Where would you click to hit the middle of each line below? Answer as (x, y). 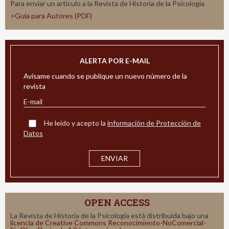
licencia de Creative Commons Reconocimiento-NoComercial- (108, 222)
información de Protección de (154, 123)
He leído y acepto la (76, 123)
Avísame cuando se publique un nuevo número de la (105, 76)
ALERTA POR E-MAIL (114, 60)
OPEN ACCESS (117, 202)
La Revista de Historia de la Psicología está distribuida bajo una (109, 215)
